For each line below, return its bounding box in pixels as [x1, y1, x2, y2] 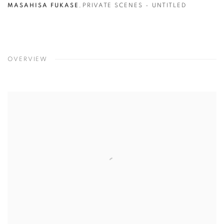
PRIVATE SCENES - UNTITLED [82, 2, 187, 8]
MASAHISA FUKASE [7, 2, 79, 8]
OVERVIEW [7, 56, 48, 62]
